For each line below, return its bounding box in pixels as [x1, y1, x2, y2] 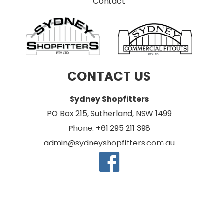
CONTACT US [67, 68, 151, 86]
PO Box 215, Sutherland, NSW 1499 [46, 108, 172, 120]
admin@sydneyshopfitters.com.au [43, 137, 175, 149]
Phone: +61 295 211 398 [68, 123, 150, 134]
